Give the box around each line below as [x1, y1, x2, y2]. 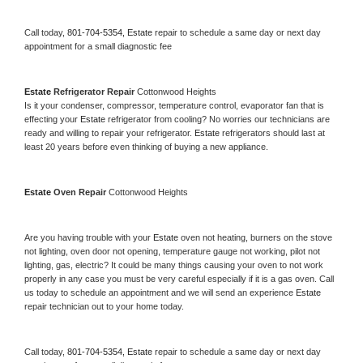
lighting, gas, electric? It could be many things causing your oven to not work [24, 259, 323, 270]
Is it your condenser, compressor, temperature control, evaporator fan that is [24, 100, 324, 110]
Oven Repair [53, 186, 109, 197]
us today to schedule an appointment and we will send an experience [24, 287, 296, 297]
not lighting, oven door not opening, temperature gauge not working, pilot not [24, 246, 320, 256]
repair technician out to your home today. [24, 301, 184, 311]
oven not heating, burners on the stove [181, 232, 332, 242]
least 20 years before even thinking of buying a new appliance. [24, 141, 271, 152]
